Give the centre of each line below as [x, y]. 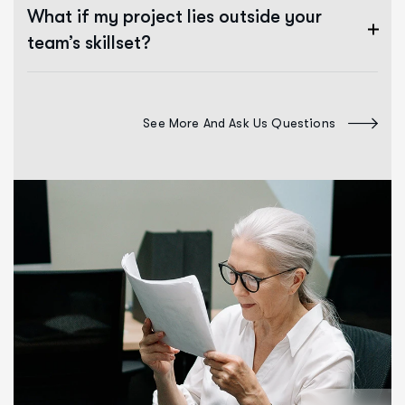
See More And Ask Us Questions [239, 123]
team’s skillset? [89, 42]
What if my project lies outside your [174, 16]
